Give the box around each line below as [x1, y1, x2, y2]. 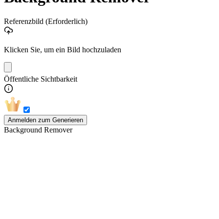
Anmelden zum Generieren [8, 116, 83, 124]
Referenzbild [4, 17, 45, 26]
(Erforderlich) [45, 17, 88, 26]
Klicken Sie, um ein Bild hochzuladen [4, 45, 121, 54]
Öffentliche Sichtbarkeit [4, 75, 77, 84]
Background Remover [4, 125, 72, 134]
